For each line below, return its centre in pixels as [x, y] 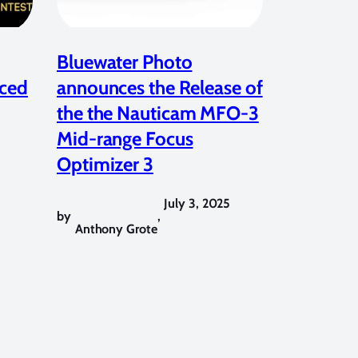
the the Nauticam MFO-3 [158, 113]
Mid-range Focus [125, 138]
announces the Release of [160, 87]
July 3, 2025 [197, 203]
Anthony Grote [116, 229]
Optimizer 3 [105, 164]
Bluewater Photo [125, 62]
